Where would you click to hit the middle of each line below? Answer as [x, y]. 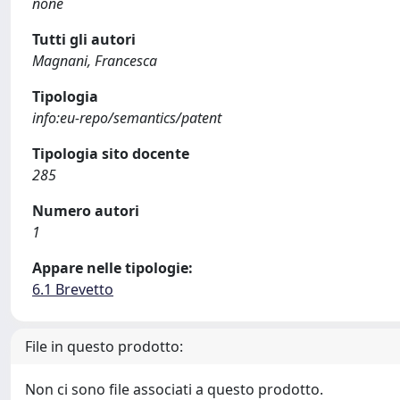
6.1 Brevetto [73, 289]
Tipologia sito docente [111, 154]
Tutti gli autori [84, 39]
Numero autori [86, 211]
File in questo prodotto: [104, 346]
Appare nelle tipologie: [112, 268]
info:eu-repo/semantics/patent [127, 118]
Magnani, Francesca [95, 61]
